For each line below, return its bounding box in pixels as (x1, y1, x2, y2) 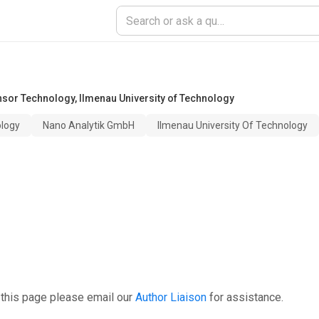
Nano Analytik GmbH (43, 120, 135, 131)
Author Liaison (135, 291, 206, 304)
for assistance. (209, 291, 283, 304)
